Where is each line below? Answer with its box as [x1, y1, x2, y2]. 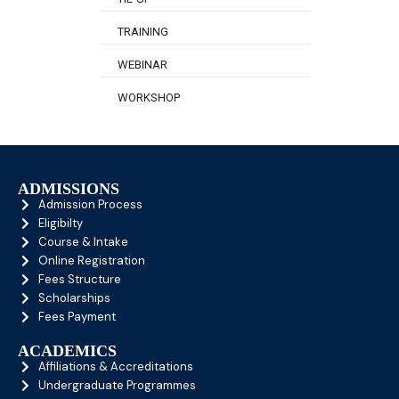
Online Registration [37, 253, 145, 269]
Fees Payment [37, 309, 116, 325]
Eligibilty [37, 216, 83, 232]
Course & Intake [37, 234, 128, 250]
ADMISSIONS [18, 180, 119, 199]
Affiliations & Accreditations [37, 359, 193, 375]
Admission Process [37, 197, 142, 213]
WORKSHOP [118, 91, 180, 105]
